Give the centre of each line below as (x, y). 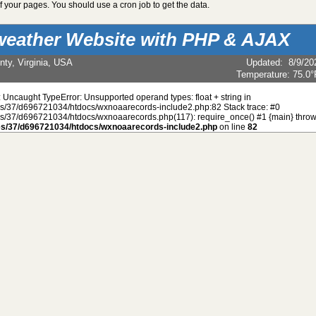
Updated (263, 63)
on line (232, 127)
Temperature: (265, 75)
